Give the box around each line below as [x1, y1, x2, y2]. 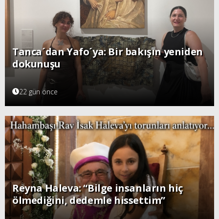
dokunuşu [12, 57, 61, 70]
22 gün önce [19, 87, 58, 96]
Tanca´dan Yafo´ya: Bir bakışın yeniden [12, 44, 203, 58]
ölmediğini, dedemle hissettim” [12, 194, 165, 207]
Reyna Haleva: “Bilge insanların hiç [12, 181, 183, 195]
